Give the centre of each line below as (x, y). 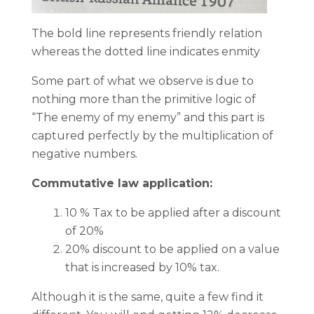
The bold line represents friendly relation (147, 33)
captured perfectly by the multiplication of (152, 136)
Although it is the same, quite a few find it (148, 297)
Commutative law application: (124, 183)
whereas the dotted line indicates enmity (147, 52)
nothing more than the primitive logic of (144, 99)
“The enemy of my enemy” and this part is (148, 117)
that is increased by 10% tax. (144, 267)
